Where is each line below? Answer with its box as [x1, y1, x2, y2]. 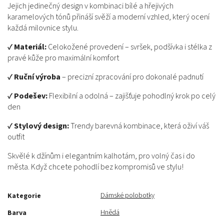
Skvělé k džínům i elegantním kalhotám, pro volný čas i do [7, 150, 195, 161]
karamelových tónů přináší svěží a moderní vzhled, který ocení [7, 11, 209, 22]
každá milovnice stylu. [7, 22, 78, 33]
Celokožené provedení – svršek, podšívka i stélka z [46, 41, 212, 52]
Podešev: [14, 90, 47, 101]
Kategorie [7, 191, 41, 201]
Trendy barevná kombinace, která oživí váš [69, 120, 209, 131]
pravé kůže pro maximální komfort [7, 52, 119, 63]
